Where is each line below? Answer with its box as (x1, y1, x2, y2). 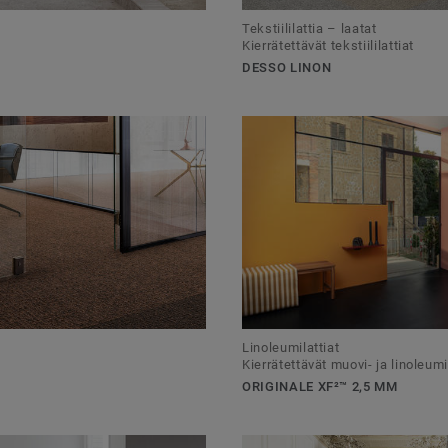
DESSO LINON (242, 59, 332, 75)
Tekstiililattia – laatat (242, 20, 377, 36)
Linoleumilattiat (242, 339, 340, 355)
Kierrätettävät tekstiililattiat (242, 37, 415, 53)
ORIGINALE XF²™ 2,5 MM (242, 378, 398, 394)
